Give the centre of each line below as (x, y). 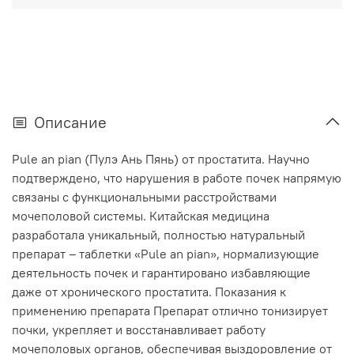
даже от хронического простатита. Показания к (149, 292)
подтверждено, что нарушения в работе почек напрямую (177, 178)
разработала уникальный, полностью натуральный (158, 235)
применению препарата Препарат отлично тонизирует (170, 311)
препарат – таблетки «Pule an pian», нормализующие (166, 254)
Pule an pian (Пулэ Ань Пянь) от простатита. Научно (161, 159)
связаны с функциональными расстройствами (144, 197)
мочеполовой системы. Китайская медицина (141, 216)
